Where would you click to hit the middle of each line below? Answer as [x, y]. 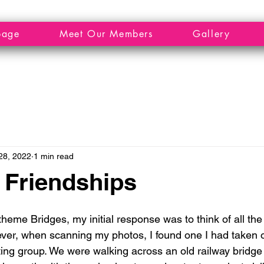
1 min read [54, 156]
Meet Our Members [106, 34]
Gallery [212, 34]
